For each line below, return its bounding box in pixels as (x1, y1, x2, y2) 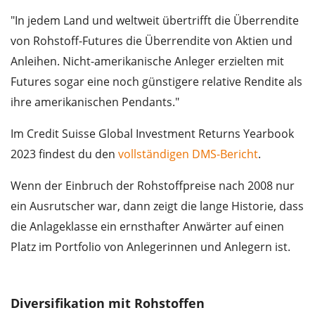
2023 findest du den (11, 146, 118, 162)
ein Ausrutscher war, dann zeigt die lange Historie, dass (11, 198, 304, 214)
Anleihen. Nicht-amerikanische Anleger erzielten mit (11, 53, 284, 70)
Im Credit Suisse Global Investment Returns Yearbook (11, 126, 294, 142)
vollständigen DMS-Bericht (118, 146, 258, 162)
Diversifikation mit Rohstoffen (11, 295, 205, 312)
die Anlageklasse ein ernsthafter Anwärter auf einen (11, 219, 284, 235)
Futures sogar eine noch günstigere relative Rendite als (11, 74, 302, 90)
